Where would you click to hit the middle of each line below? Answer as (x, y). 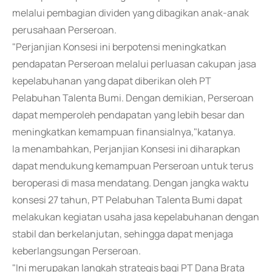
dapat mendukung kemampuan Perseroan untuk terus (133, 166)
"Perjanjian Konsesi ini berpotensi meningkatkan (119, 47)
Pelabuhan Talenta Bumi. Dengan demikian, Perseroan (133, 98)
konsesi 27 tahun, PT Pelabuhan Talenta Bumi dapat (127, 200)
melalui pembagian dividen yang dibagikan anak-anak (131, 13)
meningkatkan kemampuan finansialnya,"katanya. (124, 132)
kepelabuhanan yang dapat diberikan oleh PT (112, 81)
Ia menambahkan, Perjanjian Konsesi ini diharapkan (126, 149)
